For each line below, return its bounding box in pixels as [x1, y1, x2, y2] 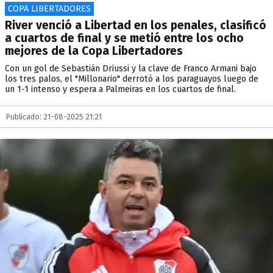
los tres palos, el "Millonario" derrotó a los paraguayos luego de [5, 74, 258, 84]
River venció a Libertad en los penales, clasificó [5, 18, 266, 32]
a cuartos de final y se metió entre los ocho [5, 31, 244, 45]
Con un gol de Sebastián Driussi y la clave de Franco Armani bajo [5, 63, 257, 74]
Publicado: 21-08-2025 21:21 [6, 112, 102, 121]
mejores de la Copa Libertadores [5, 44, 183, 58]
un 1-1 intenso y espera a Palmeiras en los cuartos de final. [5, 84, 236, 94]
